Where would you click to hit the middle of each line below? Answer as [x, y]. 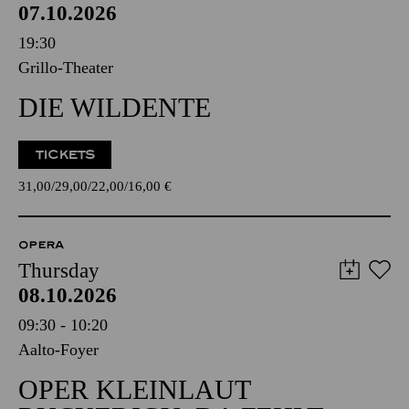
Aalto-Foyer [58, 350]
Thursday [59, 271]
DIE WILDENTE [115, 107]
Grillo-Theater [66, 68]
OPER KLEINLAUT [135, 389]
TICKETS [65, 155]
